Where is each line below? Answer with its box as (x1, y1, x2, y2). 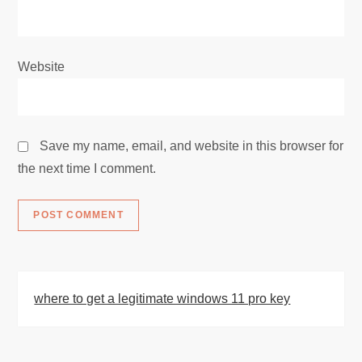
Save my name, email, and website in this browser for (40, 138, 344, 153)
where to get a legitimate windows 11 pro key (34, 291, 291, 305)
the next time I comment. (18, 161, 157, 175)
